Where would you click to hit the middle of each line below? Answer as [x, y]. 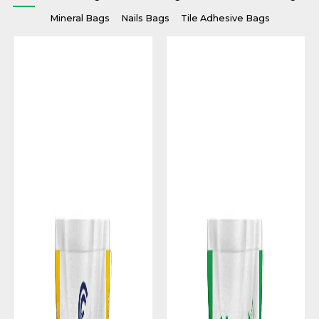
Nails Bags [145, 18]
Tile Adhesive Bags [225, 18]
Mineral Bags [79, 18]
